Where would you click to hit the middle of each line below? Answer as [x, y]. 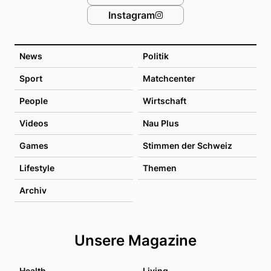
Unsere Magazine [135, 240]
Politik [156, 56]
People [34, 100]
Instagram [131, 15]
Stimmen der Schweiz [188, 145]
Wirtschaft [165, 100]
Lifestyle [37, 168]
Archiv [33, 190]
